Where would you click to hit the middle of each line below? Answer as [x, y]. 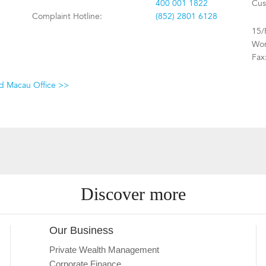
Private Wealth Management [104, 250]
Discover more [133, 194]
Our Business [82, 230]
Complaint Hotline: [67, 16]
